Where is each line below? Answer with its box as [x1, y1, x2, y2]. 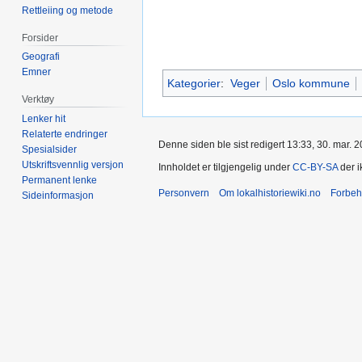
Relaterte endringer [22, 128, 108, 141]
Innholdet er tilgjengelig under [158, 161, 293, 173]
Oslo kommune [271, 76, 350, 90]
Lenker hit [22, 113, 66, 125]
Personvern [158, 187, 209, 199]
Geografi [22, 51, 61, 63]
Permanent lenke [22, 175, 98, 187]
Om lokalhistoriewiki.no [219, 187, 321, 199]
